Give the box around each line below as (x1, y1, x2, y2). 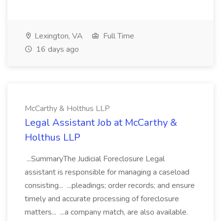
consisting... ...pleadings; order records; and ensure (25, 180, 195, 191)
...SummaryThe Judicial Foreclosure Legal (25, 153, 165, 164)
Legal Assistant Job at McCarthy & (25, 116, 177, 129)
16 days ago (34, 44, 79, 55)
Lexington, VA (33, 31, 83, 41)
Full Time (101, 31, 134, 41)
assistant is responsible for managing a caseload (25, 167, 189, 178)
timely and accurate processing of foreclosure (25, 193, 179, 204)
